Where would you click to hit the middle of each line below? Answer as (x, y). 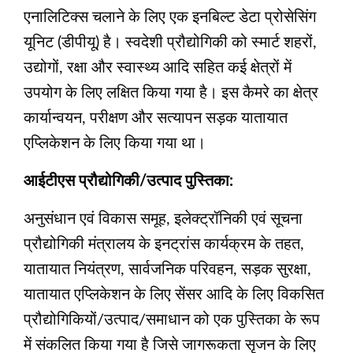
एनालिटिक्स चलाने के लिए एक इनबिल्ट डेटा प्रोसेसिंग (170, 18)
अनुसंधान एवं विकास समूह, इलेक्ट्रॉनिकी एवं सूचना (163, 219)
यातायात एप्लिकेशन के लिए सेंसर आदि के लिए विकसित (174, 295)
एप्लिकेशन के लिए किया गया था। (115, 144)
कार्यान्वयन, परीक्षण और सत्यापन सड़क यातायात (156, 119)
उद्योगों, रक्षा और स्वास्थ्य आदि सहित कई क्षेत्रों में (158, 68)
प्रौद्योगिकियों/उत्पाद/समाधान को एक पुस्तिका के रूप (172, 320)
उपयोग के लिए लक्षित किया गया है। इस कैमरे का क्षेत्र (171, 93)
